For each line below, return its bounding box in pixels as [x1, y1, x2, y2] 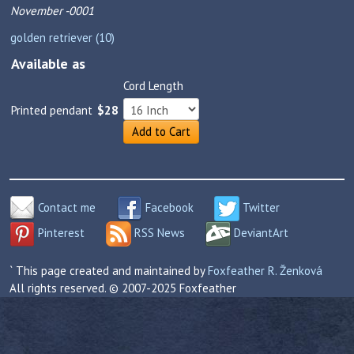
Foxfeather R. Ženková [208, 263, 322, 278]
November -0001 [10, 3, 94, 18]
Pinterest [35, 224, 85, 240]
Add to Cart [132, 124, 190, 139]
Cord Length [123, 78, 183, 93]
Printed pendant [11, 103, 92, 118]
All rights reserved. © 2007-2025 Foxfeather [9, 281, 236, 296]
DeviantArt [231, 224, 288, 240]
